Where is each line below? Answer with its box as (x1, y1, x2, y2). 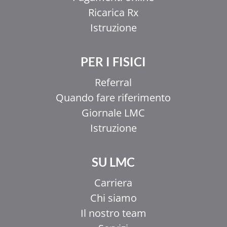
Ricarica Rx (88, 6, 139, 19)
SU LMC (92, 155, 135, 169)
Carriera (94, 176, 133, 190)
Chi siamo (90, 191, 137, 205)
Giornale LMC (82, 106, 145, 120)
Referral (95, 75, 132, 89)
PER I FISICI (81, 54, 146, 69)
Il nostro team (80, 206, 146, 220)
